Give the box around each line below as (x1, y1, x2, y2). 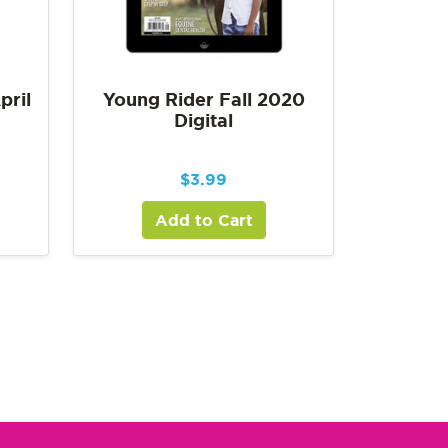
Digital (174, 109, 233, 130)
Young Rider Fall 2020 (102, 88, 305, 109)
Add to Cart (154, 210, 253, 229)
